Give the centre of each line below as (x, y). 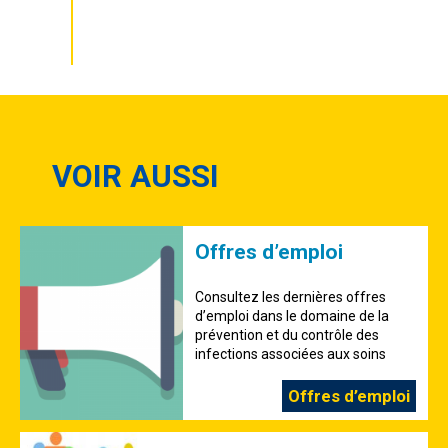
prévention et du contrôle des (287, 335)
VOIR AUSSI (135, 176)
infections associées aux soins (291, 354)
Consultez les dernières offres (291, 297)
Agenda (135, 35)
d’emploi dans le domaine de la (292, 316)
